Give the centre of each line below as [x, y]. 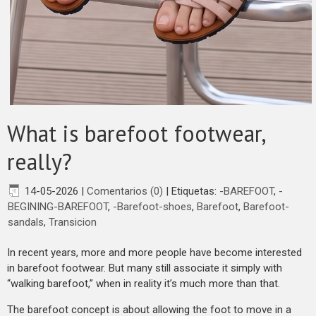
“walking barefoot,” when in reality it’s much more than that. [144, 283]
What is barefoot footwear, [136, 133]
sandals [26, 222]
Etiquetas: [195, 191]
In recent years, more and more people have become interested [154, 252]
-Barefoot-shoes [152, 206]
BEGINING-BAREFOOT [58, 206]
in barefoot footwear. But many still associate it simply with [145, 268]
